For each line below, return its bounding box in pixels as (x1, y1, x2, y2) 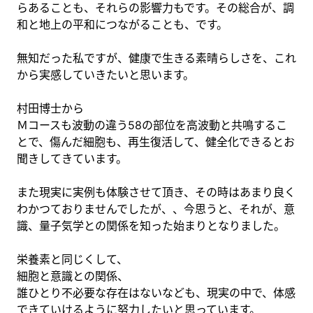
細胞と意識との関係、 (17, 268, 129, 283)
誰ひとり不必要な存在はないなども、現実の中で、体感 (17, 285, 296, 300)
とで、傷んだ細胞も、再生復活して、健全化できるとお (17, 134, 295, 149)
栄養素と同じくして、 (17, 252, 128, 266)
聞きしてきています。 (17, 151, 127, 166)
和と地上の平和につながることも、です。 (17, 17, 228, 31)
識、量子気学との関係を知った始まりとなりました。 (17, 218, 285, 233)
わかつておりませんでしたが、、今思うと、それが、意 (17, 201, 295, 216)
